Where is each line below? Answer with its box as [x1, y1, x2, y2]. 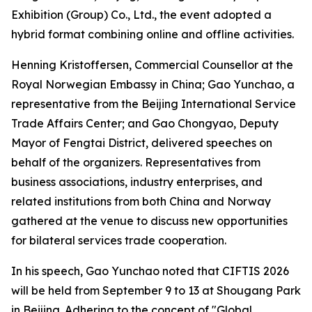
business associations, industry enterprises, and [11, 175, 263, 189]
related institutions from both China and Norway [11, 194, 271, 208]
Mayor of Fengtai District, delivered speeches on [11, 136, 272, 150]
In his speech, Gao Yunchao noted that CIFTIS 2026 [11, 264, 289, 278]
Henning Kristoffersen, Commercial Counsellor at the [11, 58, 293, 72]
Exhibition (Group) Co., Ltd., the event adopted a [11, 8, 272, 22]
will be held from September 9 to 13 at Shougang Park [11, 283, 301, 297]
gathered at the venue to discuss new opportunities [11, 214, 288, 228]
